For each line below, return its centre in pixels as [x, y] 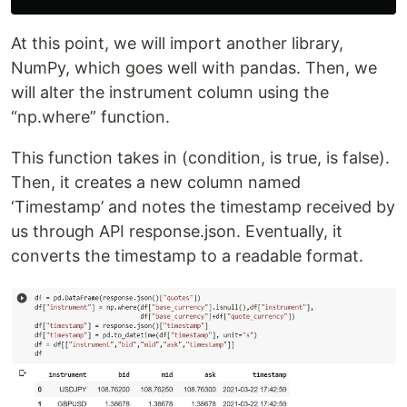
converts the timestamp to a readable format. [187, 256]
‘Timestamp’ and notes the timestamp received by [203, 207]
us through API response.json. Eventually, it [177, 232]
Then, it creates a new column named [156, 183]
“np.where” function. [90, 117]
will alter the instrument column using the [170, 93]
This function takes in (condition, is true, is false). [200, 158]
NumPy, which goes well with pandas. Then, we [194, 68]
